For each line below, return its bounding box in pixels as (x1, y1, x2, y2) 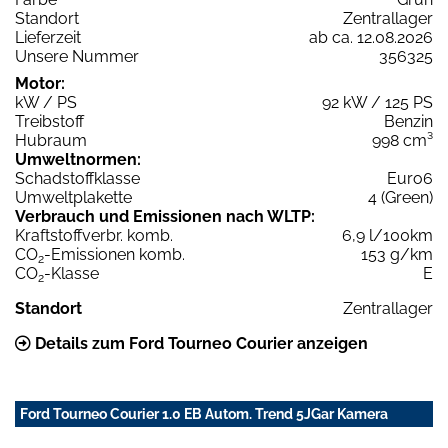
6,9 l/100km (342, 225, 433, 245)
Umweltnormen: (15, 149, 141, 169)
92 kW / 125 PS (322, 92, 433, 112)
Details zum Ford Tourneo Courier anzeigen (31, 333, 368, 353)
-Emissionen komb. (44, 244, 185, 264)
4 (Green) (368, 187, 433, 207)
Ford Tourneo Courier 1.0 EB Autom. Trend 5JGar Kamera (20, 405, 388, 422)
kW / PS (15, 92, 77, 112)
